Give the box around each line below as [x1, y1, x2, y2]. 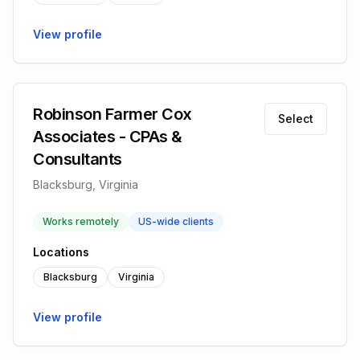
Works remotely [43, 215, 119, 227]
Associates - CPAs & [33, 127, 182, 146]
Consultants [33, 149, 122, 169]
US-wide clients [138, 215, 214, 227]
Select [278, 112, 313, 125]
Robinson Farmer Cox [33, 104, 192, 124]
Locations [33, 245, 89, 259]
